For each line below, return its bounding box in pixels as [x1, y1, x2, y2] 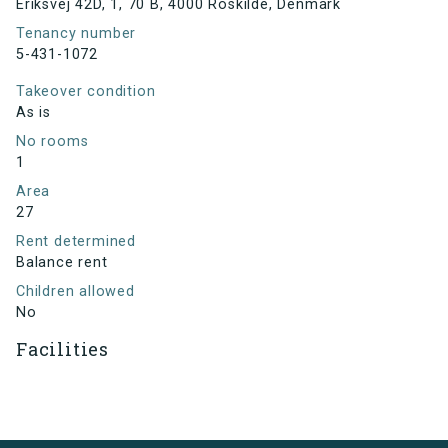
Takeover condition [16, 83, 156, 101]
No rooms [16, 133, 89, 151]
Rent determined [16, 233, 136, 251]
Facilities [16, 337, 109, 362]
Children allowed [16, 283, 135, 301]
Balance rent [16, 254, 108, 272]
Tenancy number [16, 25, 137, 43]
